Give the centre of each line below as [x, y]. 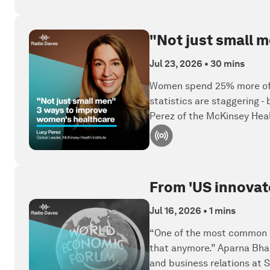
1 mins [222, 210]
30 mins [228, 63]
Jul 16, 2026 [175, 210]
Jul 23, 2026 [176, 63]
